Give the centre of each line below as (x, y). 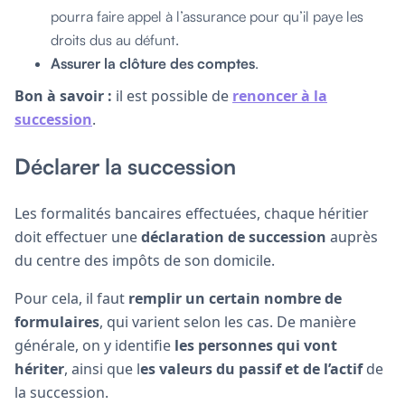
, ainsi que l (102, 368)
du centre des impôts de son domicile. (145, 260)
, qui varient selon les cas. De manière (228, 321)
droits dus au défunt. (115, 39)
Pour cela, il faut (71, 298)
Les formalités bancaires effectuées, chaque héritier (192, 213)
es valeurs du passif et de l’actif (251, 368)
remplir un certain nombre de (235, 298)
